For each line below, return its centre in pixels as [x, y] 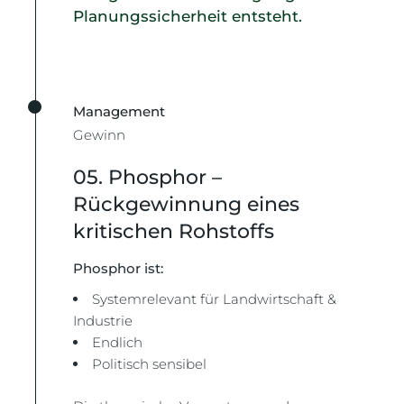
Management [119, 111]
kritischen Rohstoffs [174, 231]
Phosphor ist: [119, 268]
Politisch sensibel [150, 364]
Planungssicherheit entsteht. [188, 16]
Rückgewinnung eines [187, 204]
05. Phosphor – [148, 177]
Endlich [118, 342]
